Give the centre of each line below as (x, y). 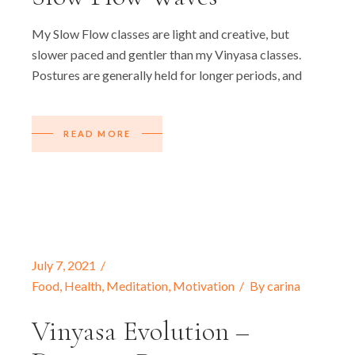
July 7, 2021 (64, 265)
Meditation (137, 286)
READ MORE (97, 134)
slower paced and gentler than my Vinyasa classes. (167, 54)
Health (83, 286)
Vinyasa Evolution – (141, 331)
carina (284, 286)
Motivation (204, 286)
